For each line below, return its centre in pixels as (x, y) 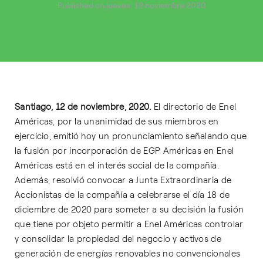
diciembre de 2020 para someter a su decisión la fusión (129, 210)
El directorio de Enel (194, 107)
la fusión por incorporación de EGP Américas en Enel (124, 151)
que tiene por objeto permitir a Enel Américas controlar (129, 224)
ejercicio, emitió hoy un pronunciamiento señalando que (131, 136)
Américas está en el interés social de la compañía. (117, 166)
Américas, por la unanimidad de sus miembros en (117, 122)
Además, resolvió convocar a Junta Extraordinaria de (123, 180)
